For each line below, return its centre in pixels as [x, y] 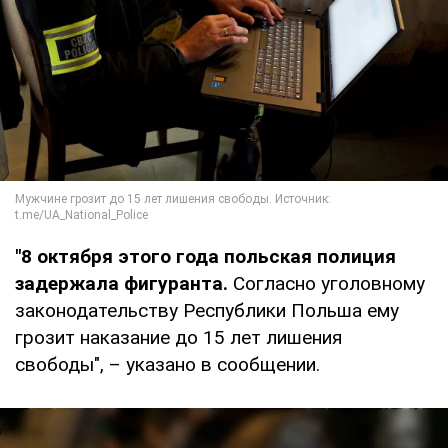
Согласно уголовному [329, 284]
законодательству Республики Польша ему [207, 311]
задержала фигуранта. [124, 284]
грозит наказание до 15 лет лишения [178, 338]
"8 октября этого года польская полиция [205, 257]
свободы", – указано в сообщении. [167, 365]
